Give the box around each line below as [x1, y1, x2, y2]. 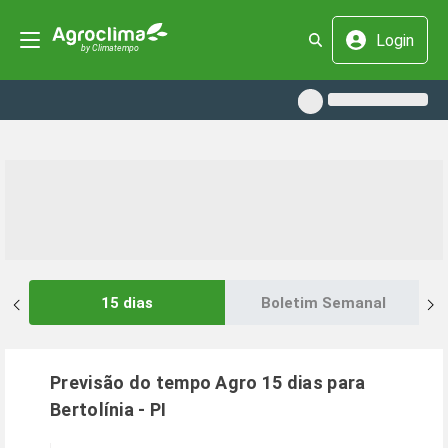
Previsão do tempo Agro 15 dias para [50, 372, 366, 393]
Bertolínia [50, 399, 135, 420]
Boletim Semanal [260, 293, 386, 312]
